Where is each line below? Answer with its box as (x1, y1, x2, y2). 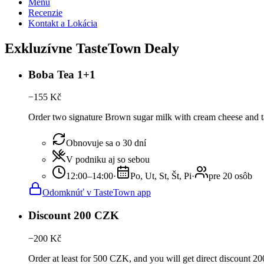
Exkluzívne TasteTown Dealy (5, 40, 179, 56)
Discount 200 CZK (28, 209, 119, 222)
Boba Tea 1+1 (28, 68, 95, 81)
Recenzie (28, 7, 62, 18)
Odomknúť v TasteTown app (42, 187, 151, 198)
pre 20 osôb (209, 171, 252, 181)
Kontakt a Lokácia (28, 18, 97, 28)
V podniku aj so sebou (66, 154, 150, 165)
